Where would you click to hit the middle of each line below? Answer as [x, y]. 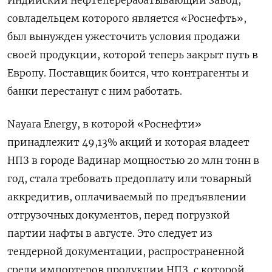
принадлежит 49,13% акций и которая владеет [128, 142]
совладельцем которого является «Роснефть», [127, 18]
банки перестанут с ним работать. [95, 91]
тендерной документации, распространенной [126, 251]
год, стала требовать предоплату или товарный [130, 178]
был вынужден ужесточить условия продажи [124, 36]
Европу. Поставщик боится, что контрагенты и [128, 73]
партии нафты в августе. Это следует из [110, 233]
